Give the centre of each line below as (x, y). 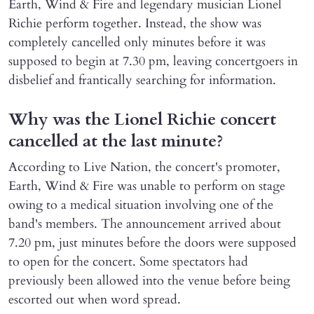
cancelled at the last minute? (116, 142)
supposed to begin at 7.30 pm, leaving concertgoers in (153, 62)
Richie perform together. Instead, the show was (135, 24)
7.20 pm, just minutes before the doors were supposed (152, 243)
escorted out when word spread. (95, 300)
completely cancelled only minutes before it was (137, 43)
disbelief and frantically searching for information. (142, 81)
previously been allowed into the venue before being (149, 281)
